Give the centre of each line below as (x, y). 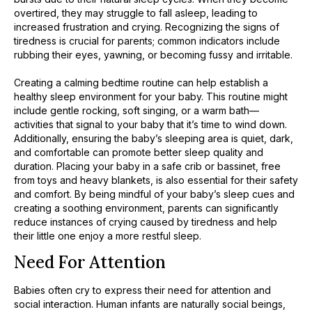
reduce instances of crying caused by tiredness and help (146, 221)
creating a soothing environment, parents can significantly (146, 208)
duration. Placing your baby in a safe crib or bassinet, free (147, 166)
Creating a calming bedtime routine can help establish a (141, 82)
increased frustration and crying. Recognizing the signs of (147, 26)
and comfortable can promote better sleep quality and (139, 152)
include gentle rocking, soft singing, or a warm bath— (136, 110)
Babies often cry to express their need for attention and (142, 290)
